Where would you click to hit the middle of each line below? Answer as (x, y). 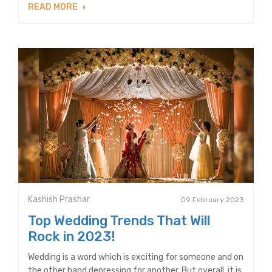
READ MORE (54, 7)
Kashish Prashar (59, 199)
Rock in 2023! (72, 236)
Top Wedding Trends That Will (119, 220)
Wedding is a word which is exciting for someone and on (136, 257)
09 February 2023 (212, 199)
